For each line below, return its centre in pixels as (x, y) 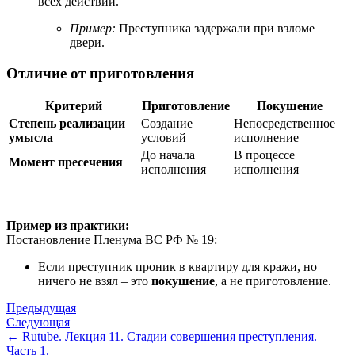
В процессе (264, 155)
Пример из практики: (68, 226)
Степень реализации (67, 124)
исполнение (266, 138)
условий (164, 138)
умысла (31, 138)
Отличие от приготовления (100, 73)
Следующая (38, 323)
